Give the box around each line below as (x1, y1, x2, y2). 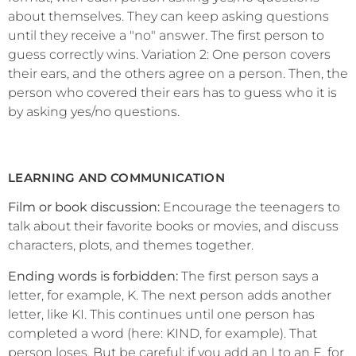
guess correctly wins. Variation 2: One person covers (8, 47, 331, 62)
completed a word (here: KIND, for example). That (8, 325, 317, 341)
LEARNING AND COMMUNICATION (8, 170, 225, 186)
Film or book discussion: (8, 199, 160, 215)
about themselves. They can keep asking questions (8, 9, 329, 24)
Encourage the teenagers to (160, 199, 340, 215)
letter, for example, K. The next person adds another (8, 287, 331, 303)
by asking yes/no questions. (8, 104, 180, 119)
